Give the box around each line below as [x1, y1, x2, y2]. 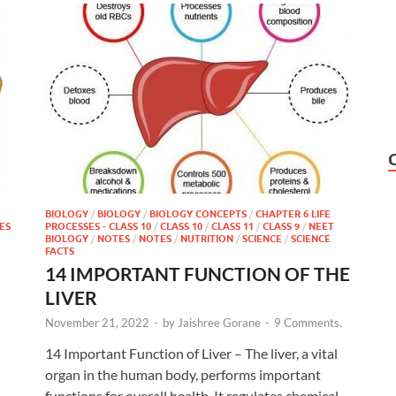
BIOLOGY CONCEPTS [149, 207, 247, 220]
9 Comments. [274, 315, 342, 330]
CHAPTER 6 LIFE [255, 207, 331, 220]
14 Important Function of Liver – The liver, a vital [45, 344, 338, 362]
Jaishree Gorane [178, 315, 261, 330]
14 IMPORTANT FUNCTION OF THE [45, 262, 350, 285]
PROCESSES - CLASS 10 [45, 219, 151, 232]
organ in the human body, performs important [45, 365, 321, 383]
